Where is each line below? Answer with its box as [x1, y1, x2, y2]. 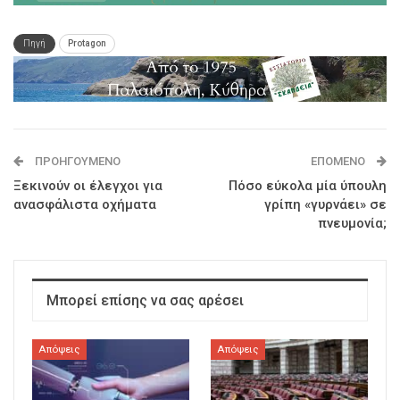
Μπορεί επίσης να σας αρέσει [46, 292, 244, 310]
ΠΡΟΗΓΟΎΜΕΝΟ [32, 154, 121, 169]
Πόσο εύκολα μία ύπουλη [229, 178, 387, 195]
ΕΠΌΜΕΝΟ [311, 154, 368, 169]
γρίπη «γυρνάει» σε [264, 196, 387, 213]
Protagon [68, 37, 106, 48]
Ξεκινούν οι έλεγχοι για [13, 178, 162, 195]
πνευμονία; [318, 215, 387, 232]
